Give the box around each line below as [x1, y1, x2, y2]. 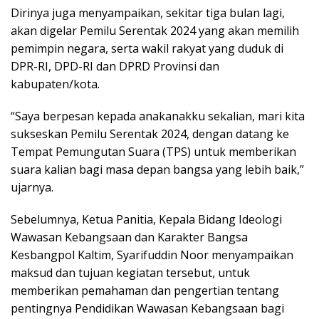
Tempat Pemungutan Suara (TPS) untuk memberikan [11, 144, 296, 160]
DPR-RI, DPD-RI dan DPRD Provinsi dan [11, 58, 219, 75]
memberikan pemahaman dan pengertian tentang [11, 283, 279, 299]
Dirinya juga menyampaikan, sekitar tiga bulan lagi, [11, 5, 285, 21]
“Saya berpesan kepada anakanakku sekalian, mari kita [11, 108, 305, 125]
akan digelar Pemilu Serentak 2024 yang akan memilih [11, 23, 299, 39]
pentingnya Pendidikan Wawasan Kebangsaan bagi [11, 300, 284, 317]
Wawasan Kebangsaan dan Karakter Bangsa [11, 229, 248, 246]
